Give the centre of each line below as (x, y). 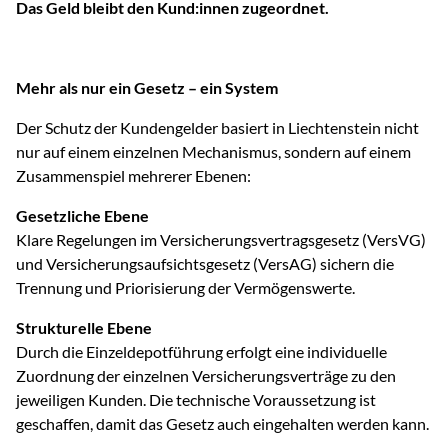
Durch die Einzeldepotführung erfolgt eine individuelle (201, 351)
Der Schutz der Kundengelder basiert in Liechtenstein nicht (217, 127)
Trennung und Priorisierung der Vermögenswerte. (185, 287)
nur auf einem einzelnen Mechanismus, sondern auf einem (213, 151)
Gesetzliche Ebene (82, 215)
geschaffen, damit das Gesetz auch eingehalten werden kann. (222, 423)
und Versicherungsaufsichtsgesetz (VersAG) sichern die (205, 263)
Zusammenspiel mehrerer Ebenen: (133, 175)
